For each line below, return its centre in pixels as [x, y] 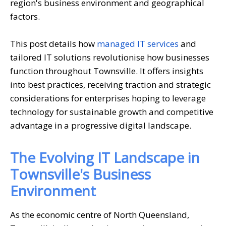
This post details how [53, 43]
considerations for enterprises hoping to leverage [108, 98]
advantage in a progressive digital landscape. [101, 125]
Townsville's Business [80, 174]
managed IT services [138, 43]
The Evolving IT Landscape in [105, 157]
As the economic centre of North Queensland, [100, 214]
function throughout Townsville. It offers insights [107, 71]
